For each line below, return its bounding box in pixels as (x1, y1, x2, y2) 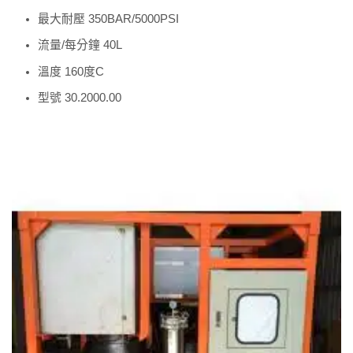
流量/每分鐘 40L (38, 39, 122, 52)
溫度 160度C (38, 65, 104, 78)
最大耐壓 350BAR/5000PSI (38, 12, 179, 25)
